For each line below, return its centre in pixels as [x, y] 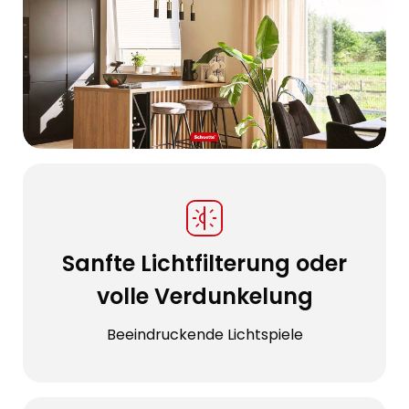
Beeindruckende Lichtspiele [204, 335]
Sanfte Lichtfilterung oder [204, 264]
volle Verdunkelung [204, 297]
